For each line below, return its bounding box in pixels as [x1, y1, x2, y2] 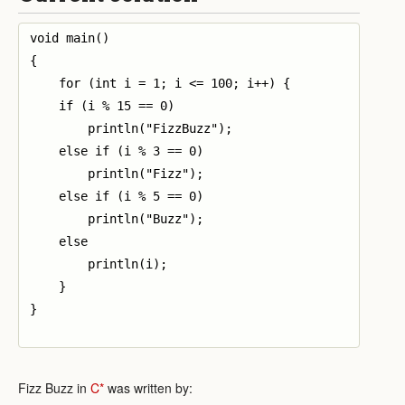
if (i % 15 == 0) [30, 98, 174, 113]
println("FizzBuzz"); [30, 120, 232, 136]
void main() [30, 30, 109, 45]
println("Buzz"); [30, 211, 203, 226]
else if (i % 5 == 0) [30, 188, 203, 203]
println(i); [30, 256, 167, 271]
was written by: [104, 378, 193, 397]
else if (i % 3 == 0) [30, 143, 203, 158]
